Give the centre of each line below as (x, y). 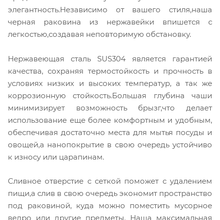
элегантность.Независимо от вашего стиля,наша (110, 9)
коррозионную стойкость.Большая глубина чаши (110, 95)
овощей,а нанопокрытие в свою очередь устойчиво (110, 144)
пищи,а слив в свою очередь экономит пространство (110, 193)
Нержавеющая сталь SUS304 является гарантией (110, 58)
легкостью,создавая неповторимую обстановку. (100, 34)
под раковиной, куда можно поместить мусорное (110, 206)
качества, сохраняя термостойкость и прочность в (110, 71)
